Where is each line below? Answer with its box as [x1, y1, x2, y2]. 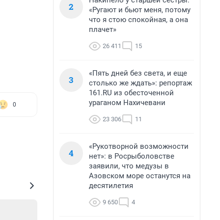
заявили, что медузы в [89, 162, 169, 170]
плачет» [89, 25, 116, 34]
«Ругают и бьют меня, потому [89, 5, 191, 14]
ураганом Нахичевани [89, 98, 165, 107]
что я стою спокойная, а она [89, 15, 188, 24]
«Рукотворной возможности [89, 142, 189, 151]
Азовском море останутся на [89, 171, 191, 180]
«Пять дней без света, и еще [89, 69, 187, 78]
